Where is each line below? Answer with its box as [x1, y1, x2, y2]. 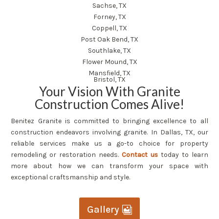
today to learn [157, 150, 208, 159]
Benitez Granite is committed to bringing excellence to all [11, 116, 208, 125]
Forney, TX [93, 12, 126, 21]
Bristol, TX [93, 75, 126, 84]
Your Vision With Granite [39, 83, 180, 99]
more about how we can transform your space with [11, 161, 208, 170]
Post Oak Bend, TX [81, 35, 138, 44]
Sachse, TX [92, 1, 127, 10]
